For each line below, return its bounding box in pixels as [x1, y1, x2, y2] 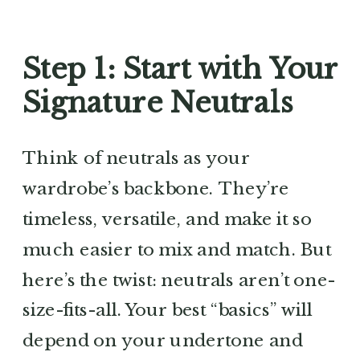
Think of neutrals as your [22, 147, 250, 169]
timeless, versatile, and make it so [22, 207, 312, 230]
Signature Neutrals [22, 85, 294, 121]
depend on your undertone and [22, 329, 303, 351]
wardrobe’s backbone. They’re [22, 178, 289, 199]
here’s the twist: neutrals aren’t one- [22, 268, 336, 291]
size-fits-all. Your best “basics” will [22, 299, 313, 321]
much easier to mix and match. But [22, 238, 331, 260]
